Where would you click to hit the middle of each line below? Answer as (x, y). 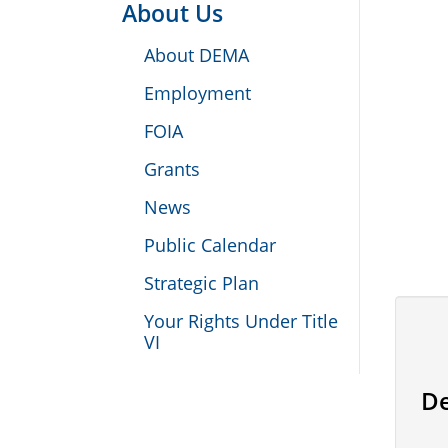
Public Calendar (209, 245)
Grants (171, 169)
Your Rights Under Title (240, 321)
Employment (197, 93)
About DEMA (196, 55)
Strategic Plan (201, 283)
